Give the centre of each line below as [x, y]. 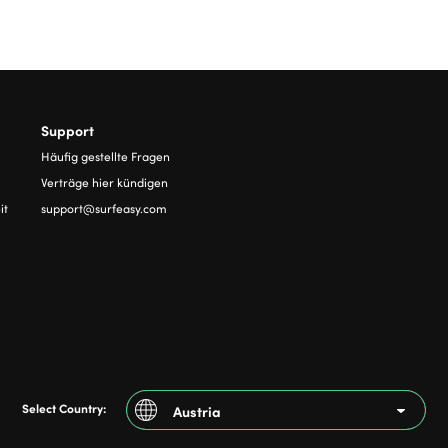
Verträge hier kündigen [104, 181]
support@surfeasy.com [103, 207]
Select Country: [64, 407]
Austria [197, 410]
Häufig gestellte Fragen [105, 155]
